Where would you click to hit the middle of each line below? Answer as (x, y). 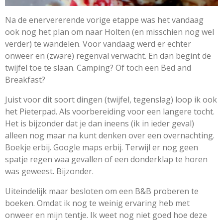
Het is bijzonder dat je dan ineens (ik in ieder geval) (100, 123)
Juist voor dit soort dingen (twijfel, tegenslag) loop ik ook (111, 99)
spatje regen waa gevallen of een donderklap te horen (106, 159)
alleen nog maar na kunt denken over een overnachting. (110, 135)
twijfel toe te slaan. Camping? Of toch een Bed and (98, 67)
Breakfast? (25, 79)
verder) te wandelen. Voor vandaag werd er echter (98, 44)
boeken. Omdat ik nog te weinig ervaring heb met (97, 203)
